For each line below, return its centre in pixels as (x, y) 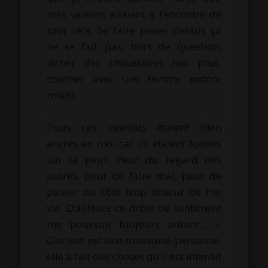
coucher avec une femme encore (134, 78)
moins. (63, 95)
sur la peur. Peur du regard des (134, 159)
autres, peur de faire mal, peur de (134, 175)
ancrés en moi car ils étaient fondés (134, 143)
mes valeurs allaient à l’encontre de (134, 14)
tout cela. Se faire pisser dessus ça (134, 30)
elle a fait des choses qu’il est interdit (134, 256)
